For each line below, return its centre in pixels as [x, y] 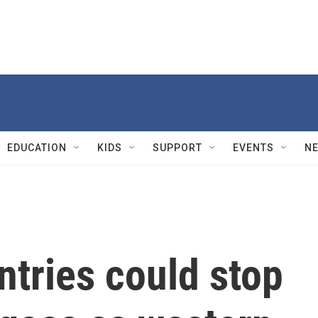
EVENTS [253, 148]
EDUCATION [37, 148]
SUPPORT [177, 148]
